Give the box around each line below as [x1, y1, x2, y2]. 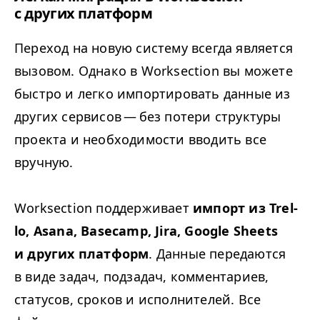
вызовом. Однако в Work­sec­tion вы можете [14, 62, 293, 80]
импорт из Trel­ [193, 199, 298, 217]
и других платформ [14, 245, 149, 263]
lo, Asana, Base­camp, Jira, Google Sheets [14, 222, 279, 240]
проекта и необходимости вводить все [14, 131, 267, 149]
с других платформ [14, 4, 153, 24]
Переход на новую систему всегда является [14, 39, 294, 57]
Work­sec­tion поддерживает [14, 199, 193, 217]
